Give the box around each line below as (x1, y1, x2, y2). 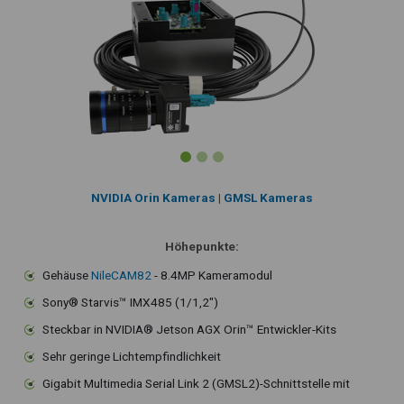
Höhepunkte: (165, 239, 239, 254)
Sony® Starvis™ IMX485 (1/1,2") (42, 295, 218, 310)
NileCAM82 (91, 268, 151, 283)
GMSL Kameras (224, 190, 313, 206)
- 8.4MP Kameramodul (151, 268, 272, 283)
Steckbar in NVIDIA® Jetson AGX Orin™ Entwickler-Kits (42, 322, 336, 337)
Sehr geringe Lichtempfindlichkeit (42, 349, 221, 364)
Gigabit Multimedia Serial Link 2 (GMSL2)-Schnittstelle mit (42, 376, 350, 391)
